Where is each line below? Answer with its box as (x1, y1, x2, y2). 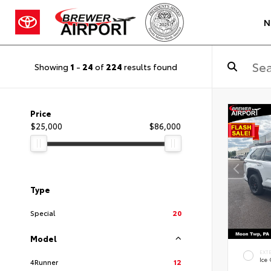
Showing (34, 60, 70, 73)
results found (122, 60, 177, 73)
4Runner (30, 256, 58, 267)
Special (30, 207, 55, 218)
